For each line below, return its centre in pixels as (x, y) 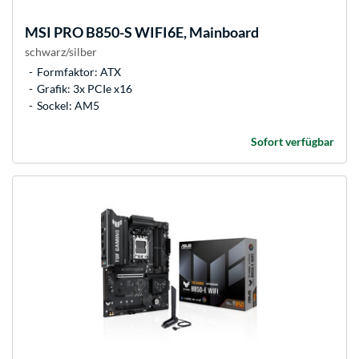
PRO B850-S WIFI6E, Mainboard (155, 32)
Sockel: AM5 (68, 106)
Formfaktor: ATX (79, 72)
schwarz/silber (61, 52)
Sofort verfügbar (292, 142)
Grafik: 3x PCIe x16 (85, 89)
